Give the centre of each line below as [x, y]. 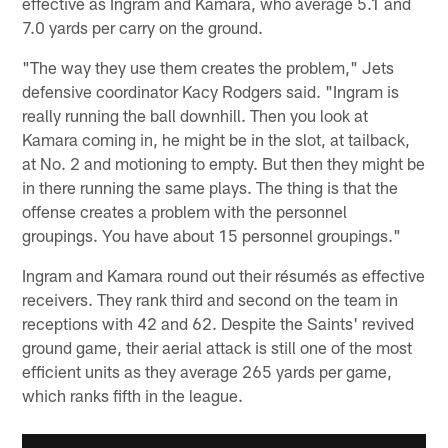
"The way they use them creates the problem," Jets [208, 67]
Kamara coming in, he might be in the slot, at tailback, [216, 139]
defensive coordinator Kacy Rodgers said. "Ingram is [211, 91]
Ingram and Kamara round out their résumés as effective [224, 275]
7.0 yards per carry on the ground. [143, 27]
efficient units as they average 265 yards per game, [207, 371]
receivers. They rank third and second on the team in [210, 299]
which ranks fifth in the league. [133, 395]
